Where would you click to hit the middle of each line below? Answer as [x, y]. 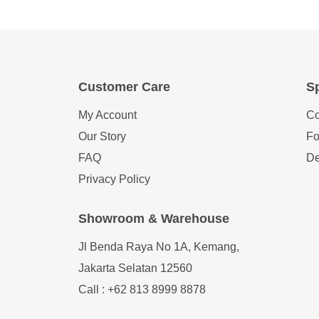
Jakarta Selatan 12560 [135, 268]
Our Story [102, 137]
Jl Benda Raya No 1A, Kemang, [159, 247]
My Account [108, 115]
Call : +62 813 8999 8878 [142, 290]
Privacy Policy [114, 179]
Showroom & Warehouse [154, 219]
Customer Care [124, 87]
